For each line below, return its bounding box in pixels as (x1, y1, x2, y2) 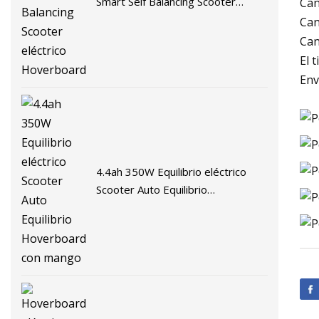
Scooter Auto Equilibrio (96, 182, 208, 197)
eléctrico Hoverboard (96, 12, 202, 27)
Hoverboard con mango (96, 200, 214, 215)
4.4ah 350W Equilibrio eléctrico (96, 164, 247, 179)
